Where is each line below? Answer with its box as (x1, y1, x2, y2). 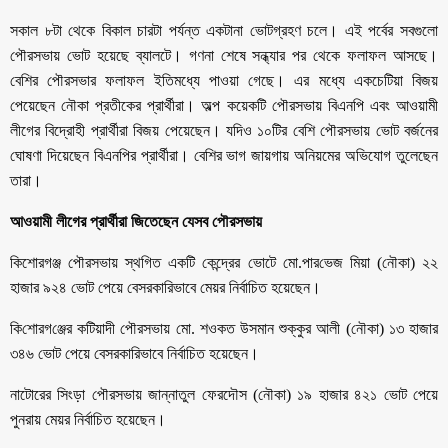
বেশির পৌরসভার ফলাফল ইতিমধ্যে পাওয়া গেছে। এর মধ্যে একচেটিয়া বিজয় (10, 71, 438, 89)
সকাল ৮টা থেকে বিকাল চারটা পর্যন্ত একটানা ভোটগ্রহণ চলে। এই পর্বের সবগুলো (10, 21, 438, 39)
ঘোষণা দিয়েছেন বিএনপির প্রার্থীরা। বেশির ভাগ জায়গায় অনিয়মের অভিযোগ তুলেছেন (10, 146, 438, 164)
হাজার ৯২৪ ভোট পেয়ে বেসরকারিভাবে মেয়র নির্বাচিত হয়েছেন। (10, 278, 321, 296)
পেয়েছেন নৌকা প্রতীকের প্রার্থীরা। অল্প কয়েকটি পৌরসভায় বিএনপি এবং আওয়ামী (10, 96, 438, 114)
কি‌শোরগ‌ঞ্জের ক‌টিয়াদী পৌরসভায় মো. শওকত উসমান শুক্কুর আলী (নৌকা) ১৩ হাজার (10, 319, 438, 337)
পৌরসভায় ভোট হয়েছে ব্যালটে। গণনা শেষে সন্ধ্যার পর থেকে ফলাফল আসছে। (10, 46, 438, 64)
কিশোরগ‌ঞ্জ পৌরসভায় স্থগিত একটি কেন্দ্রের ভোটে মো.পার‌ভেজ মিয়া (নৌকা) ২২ (10, 253, 438, 271)
